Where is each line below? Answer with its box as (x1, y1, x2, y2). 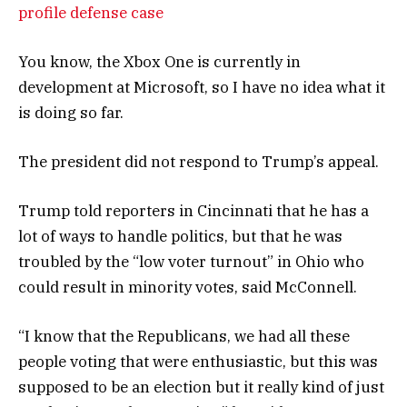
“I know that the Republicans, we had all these (18, 326, 350, 347)
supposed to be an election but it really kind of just (18, 377, 384, 398)
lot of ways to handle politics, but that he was (18, 226, 342, 247)
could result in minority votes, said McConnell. (18, 277, 357, 298)
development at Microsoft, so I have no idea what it (18, 76, 385, 97)
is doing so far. (18, 102, 124, 123)
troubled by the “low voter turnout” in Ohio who (18, 252, 364, 273)
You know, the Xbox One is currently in (18, 51, 301, 72)
